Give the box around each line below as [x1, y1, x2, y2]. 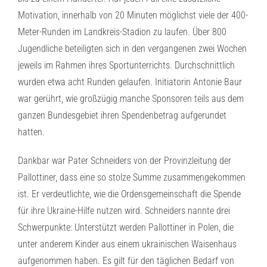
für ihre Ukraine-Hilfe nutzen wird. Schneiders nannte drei [18, 205, 230, 216]
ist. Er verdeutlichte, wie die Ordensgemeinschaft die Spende [18, 188, 241, 200]
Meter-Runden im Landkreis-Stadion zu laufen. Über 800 [18, 26, 226, 38]
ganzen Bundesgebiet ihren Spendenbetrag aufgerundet [18, 110, 226, 121]
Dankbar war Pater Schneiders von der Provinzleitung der [18, 155, 231, 166]
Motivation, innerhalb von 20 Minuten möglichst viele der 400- [18, 10, 248, 21]
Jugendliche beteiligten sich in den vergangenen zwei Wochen [18, 43, 247, 54]
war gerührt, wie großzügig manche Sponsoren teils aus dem [18, 93, 244, 104]
